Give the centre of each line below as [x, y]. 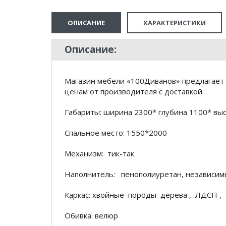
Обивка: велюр [91, 215]
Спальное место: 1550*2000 [116, 133]
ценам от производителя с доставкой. [134, 91]
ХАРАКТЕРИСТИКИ [175, 23]
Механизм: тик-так [100, 153]
